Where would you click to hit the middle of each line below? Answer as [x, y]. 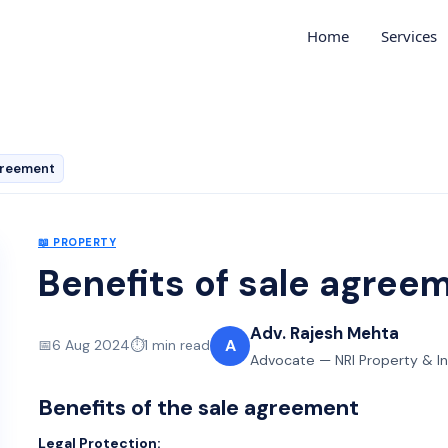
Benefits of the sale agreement [198, 408]
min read [179, 345]
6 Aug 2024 [91, 345]
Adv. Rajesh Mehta [324, 333]
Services [408, 36]
